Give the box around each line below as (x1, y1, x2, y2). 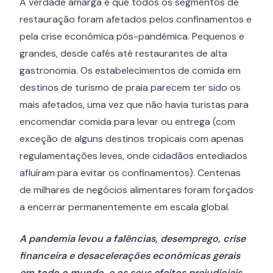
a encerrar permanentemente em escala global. (19, 200, 230, 213)
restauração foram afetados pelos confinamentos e (19, 13, 252, 26)
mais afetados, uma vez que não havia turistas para (19, 98, 249, 111)
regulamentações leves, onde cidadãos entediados (19, 149, 247, 162)
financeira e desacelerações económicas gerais (19, 249, 240, 262)
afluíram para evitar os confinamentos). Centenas (19, 166, 241, 179)
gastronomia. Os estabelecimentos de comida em (19, 64, 241, 77)
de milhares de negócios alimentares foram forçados (19, 183, 253, 196)
